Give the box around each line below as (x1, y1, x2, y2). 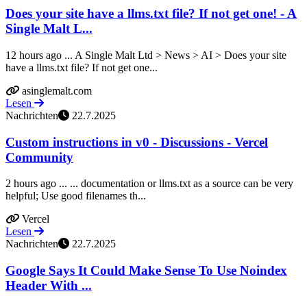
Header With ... (5, 278, 92, 293)
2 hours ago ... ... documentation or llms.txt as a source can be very (5, 177, 293, 190)
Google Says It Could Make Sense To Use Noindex (5, 262, 287, 278)
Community (5, 149, 73, 164)
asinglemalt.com (22, 84, 92, 97)
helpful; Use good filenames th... (5, 190, 146, 202)
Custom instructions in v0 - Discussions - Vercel (5, 134, 268, 149)
